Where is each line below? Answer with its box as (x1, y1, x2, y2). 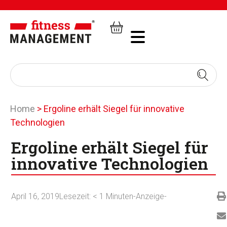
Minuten (106, 192, 134, 202)
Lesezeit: (59, 192, 91, 202)
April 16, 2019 (11, 192, 60, 202)
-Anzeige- (133, 192, 167, 202)
